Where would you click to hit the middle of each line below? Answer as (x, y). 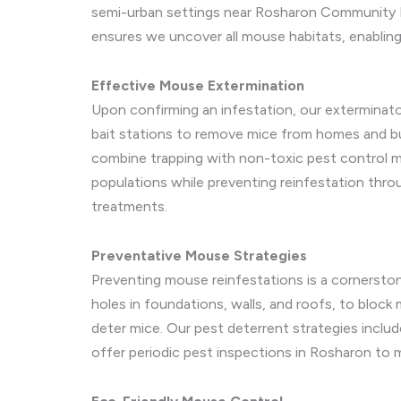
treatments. (129, 206)
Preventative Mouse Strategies (199, 256)
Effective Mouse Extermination (198, 85)
